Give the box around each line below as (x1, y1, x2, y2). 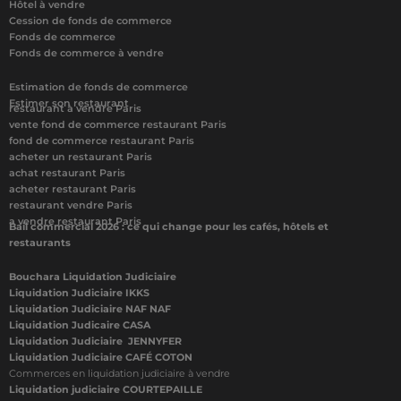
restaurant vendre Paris (9, 199, 132, 211)
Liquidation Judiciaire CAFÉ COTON (9, 351, 192, 363)
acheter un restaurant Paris (9, 150, 152, 163)
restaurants (9, 236, 71, 249)
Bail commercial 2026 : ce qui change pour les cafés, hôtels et (9, 220, 328, 233)
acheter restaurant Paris (9, 183, 136, 195)
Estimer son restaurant (9, 97, 129, 109)
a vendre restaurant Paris (9, 215, 141, 227)
